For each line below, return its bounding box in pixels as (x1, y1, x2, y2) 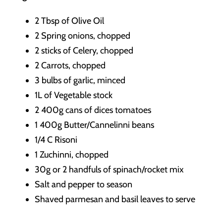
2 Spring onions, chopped (35, 30, 130, 42)
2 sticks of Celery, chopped (35, 45, 133, 56)
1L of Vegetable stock (35, 90, 112, 101)
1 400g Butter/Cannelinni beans (35, 119, 154, 131)
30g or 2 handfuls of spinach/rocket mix (35, 164, 184, 175)
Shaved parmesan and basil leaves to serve (35, 194, 195, 205)
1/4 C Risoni (35, 134, 77, 146)
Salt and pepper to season (35, 179, 132, 190)
